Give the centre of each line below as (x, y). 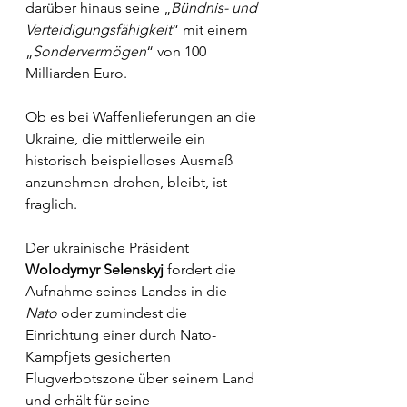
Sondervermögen (89, 51)
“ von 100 (178, 51)
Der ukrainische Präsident (109, 248)
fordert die (203, 269)
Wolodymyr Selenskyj (96, 269)
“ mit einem (212, 30)
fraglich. (53, 204)
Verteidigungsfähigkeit (99, 30)
